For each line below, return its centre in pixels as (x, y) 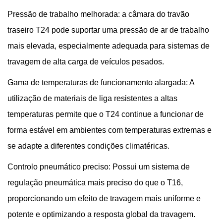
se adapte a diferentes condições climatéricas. (88, 146)
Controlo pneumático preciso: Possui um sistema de (99, 167)
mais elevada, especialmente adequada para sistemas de (109, 46)
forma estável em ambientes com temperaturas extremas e (110, 130)
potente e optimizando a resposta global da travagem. (101, 214)
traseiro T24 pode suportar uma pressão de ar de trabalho (108, 30)
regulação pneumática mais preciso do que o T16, (95, 183)
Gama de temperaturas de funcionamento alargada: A (101, 83)
